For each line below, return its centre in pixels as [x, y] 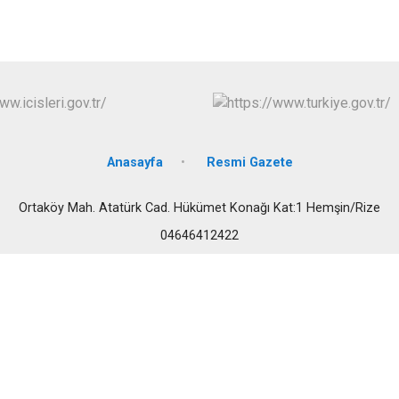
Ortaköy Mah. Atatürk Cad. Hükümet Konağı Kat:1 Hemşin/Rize [199, 208]
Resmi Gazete [249, 162]
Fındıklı [330, 17]
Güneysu [338, 48]
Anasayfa [134, 162]
